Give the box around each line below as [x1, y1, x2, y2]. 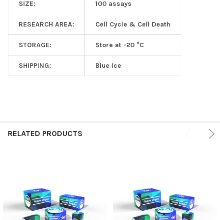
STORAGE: [19, 40, 52, 49]
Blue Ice [95, 61, 121, 70]
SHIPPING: [19, 61, 51, 70]
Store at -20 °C [95, 40, 144, 49]
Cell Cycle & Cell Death [95, 20, 170, 28]
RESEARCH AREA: [19, 20, 74, 28]
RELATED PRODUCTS [8, 128, 82, 138]
